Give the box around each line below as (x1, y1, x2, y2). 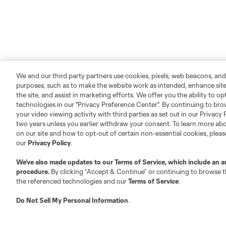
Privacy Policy (28, 139, 71, 147)
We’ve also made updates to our (16, 158, 115, 166)
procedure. (16, 167, 51, 176)
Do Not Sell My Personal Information (16, 196, 128, 204)
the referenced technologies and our (16, 177, 128, 185)
